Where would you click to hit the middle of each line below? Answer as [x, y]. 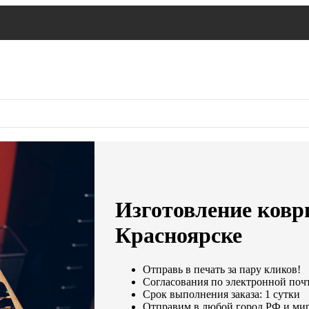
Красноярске [179, 236]
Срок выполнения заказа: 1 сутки [222, 294]
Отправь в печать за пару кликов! [222, 269]
